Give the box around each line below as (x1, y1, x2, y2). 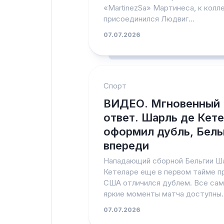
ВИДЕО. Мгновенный (103, 97, 220, 110)
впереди (103, 139, 149, 152)
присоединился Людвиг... (103, 14, 194, 23)
